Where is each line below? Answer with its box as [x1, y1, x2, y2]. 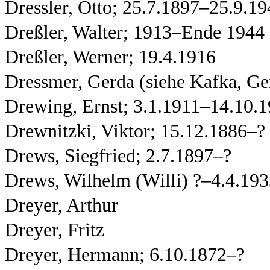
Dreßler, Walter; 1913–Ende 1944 [5, 22, 265, 43]
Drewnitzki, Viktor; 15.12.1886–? [5, 121, 265, 142]
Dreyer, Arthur [5, 195, 118, 216]
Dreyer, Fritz [5, 219, 104, 240]
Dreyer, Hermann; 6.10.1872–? [5, 244, 245, 265]
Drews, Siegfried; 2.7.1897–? [5, 145, 231, 166]
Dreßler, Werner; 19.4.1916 [5, 46, 216, 67]
